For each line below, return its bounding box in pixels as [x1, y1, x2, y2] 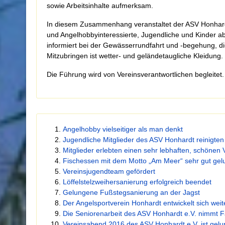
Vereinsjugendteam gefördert [63, 167, 155, 175]
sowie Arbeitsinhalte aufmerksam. [47, 2, 153, 10]
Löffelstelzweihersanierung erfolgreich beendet [63, 178, 211, 186]
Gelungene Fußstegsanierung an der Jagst [63, 188, 200, 196]
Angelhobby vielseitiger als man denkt [63, 125, 183, 133]
